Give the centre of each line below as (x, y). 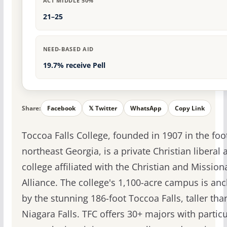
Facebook (61, 108)
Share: (31, 108)
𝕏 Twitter (103, 108)
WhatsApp (146, 108)
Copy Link (190, 108)
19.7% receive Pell (74, 65)
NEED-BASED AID (68, 49)
